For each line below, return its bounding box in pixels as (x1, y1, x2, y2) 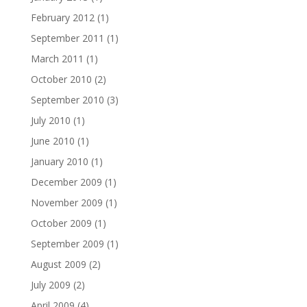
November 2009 (30, 196, 103, 209)
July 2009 (30, 278, 71, 291)
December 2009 (30, 175, 102, 188)
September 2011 (30, 32, 104, 45)
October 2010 (30, 73, 92, 86)
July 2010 (30, 114, 71, 127)
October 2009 (30, 217, 92, 230)
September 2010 (30, 93, 104, 106)
